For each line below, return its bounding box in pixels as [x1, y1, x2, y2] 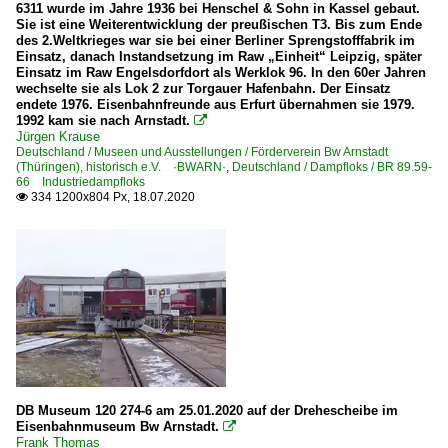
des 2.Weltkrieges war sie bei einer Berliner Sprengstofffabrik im [16, 33, 415, 48]
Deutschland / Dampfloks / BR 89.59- [232, 160, 432, 174]
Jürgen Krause [16, 129, 100, 144]
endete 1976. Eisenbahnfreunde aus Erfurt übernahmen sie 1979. [16, 97, 415, 112]
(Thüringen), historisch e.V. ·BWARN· [16, 160, 226, 174]
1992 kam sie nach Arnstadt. [16, 113, 190, 128]
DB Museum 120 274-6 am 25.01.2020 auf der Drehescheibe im [16, 403, 398, 418]
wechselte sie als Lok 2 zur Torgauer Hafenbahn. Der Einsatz [16, 81, 391, 96]
